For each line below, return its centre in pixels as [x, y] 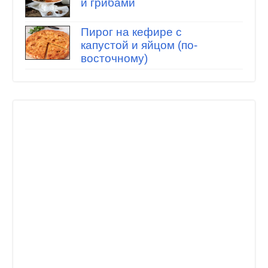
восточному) [114, 58]
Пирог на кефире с [131, 32]
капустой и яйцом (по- [139, 45]
